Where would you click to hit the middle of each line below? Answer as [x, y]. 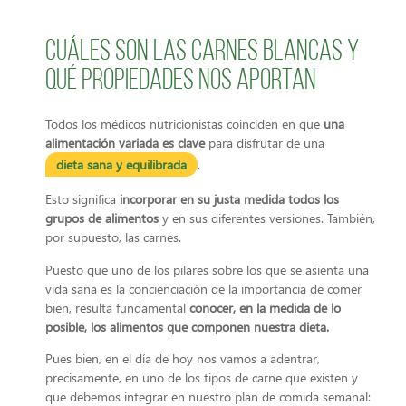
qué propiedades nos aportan [181, 82]
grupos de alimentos [104, 218]
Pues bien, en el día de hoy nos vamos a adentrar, [183, 359]
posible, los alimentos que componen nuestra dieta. [187, 326]
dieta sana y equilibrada [121, 164]
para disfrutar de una [266, 143]
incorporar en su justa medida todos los [227, 199]
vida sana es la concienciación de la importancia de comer [203, 288]
